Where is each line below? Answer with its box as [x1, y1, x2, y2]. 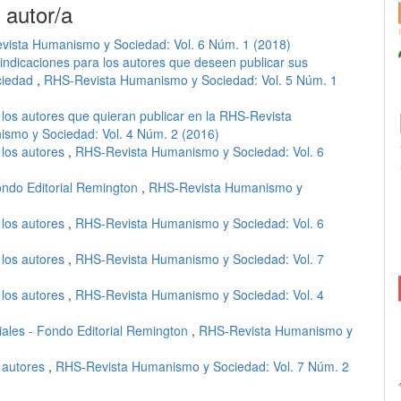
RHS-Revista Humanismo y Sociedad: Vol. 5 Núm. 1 [44, 71, 337, 89]
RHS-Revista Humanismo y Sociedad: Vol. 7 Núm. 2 [55, 357, 349, 375]
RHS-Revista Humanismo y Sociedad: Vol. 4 [75, 286, 324, 303]
